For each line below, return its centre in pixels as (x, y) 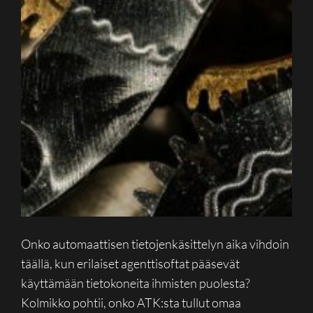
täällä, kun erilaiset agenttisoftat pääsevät (131, 263)
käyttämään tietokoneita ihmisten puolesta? (136, 283)
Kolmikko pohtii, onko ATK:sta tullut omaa (131, 302)
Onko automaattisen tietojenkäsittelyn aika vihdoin (155, 243)
